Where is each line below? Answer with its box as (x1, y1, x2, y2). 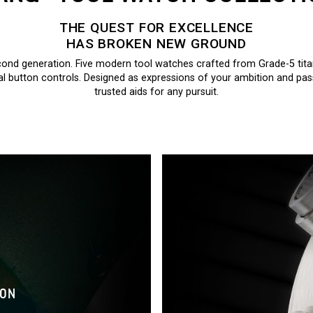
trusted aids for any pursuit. (94, 86, 219, 98)
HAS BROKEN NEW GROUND (66, 36, 247, 52)
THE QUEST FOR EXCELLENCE (59, 20, 254, 36)
